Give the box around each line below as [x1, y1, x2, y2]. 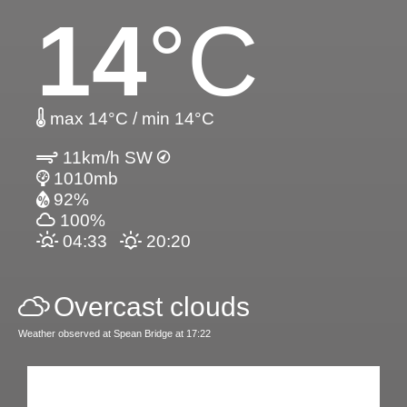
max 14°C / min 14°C [45, 109, 214, 129]
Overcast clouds [54, 292, 250, 323]
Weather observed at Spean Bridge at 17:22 [18, 328, 211, 340]
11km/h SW [58, 148, 157, 168]
